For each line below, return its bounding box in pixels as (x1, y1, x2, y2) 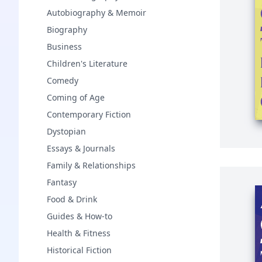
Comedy (47, 75, 78, 86)
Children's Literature (47, 58, 127, 69)
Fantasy (47, 177, 77, 188)
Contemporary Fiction (47, 109, 131, 120)
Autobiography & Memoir (47, 7, 146, 18)
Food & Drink (47, 194, 97, 205)
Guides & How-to (47, 211, 112, 222)
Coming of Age (47, 92, 105, 103)
